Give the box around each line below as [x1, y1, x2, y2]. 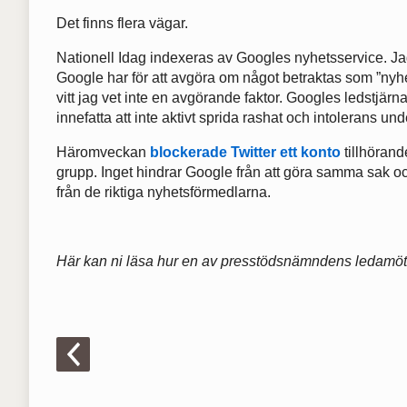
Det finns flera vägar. [56, 15, 188, 32]
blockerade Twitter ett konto [150, 144, 341, 161]
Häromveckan [56, 144, 150, 161]
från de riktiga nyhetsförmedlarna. [56, 184, 271, 201]
